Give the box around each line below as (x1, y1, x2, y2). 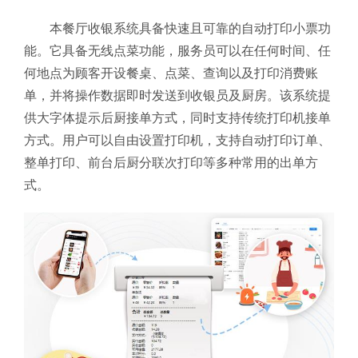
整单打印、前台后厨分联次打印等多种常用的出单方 (24, 155, 318, 169)
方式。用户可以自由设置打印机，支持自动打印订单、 (24, 133, 331, 147)
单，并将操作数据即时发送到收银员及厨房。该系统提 (24, 88, 331, 102)
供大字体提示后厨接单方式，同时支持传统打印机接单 (24, 110, 331, 125)
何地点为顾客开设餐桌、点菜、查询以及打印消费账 (24, 66, 318, 80)
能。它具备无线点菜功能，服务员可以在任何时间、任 (24, 43, 331, 58)
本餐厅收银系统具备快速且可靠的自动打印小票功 (50, 21, 331, 35)
